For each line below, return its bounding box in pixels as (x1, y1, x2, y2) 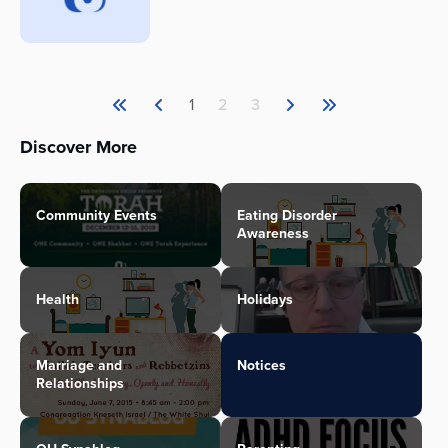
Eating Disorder (237, 205, 337, 227)
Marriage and (36, 355, 122, 377)
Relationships (36, 373, 124, 395)
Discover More (20, 134, 137, 161)
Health (36, 289, 79, 311)
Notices (237, 355, 286, 377)
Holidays (237, 289, 293, 311)
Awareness (237, 223, 309, 245)
